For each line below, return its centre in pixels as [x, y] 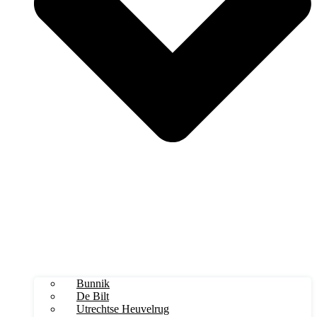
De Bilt [93, 296]
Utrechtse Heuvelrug [123, 309]
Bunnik [93, 283]
